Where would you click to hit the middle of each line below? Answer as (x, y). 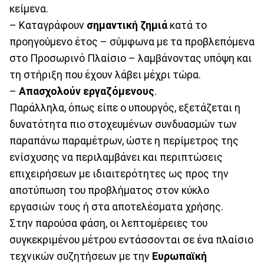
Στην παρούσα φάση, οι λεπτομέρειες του (108, 223)
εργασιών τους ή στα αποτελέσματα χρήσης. (116, 207)
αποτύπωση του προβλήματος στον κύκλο (109, 190)
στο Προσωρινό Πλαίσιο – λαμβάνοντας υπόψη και (131, 58)
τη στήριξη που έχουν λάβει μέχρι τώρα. (105, 75)
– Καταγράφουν (48, 25)
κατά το (187, 25)
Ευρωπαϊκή (179, 256)
